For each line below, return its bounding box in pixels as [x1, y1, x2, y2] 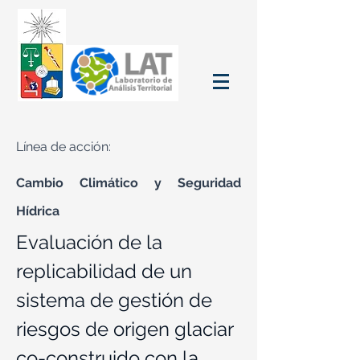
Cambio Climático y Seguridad [16, 175, 241, 190]
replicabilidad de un [16, 260, 192, 283]
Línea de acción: [16, 139, 111, 154]
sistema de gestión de [16, 288, 212, 312]
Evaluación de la [16, 231, 162, 254]
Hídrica [16, 203, 59, 219]
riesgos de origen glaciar [16, 317, 233, 341]
